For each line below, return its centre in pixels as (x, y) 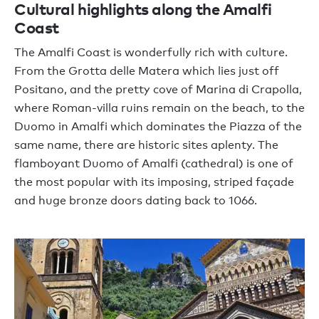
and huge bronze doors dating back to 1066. (136, 201)
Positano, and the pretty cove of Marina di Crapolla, (158, 90)
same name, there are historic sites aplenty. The (146, 145)
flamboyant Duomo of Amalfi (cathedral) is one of (154, 164)
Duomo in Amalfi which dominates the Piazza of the (158, 127)
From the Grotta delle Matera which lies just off (147, 71)
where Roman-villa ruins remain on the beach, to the (159, 108)
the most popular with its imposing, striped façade (154, 182)
